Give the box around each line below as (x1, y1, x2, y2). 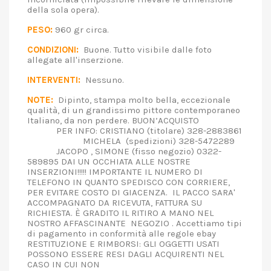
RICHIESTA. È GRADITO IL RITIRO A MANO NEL (27, 207, 214, 218)
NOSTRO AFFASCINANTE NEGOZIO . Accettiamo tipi (27, 218, 242, 229)
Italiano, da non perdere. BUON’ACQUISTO (27, 115, 209, 126)
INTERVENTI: (27, 74, 80, 85)
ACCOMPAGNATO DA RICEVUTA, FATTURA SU (27, 197, 202, 208)
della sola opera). (27, 4, 116, 15)
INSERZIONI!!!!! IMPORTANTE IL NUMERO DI (27, 166, 203, 177)
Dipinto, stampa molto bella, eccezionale (53, 94, 230, 105)
